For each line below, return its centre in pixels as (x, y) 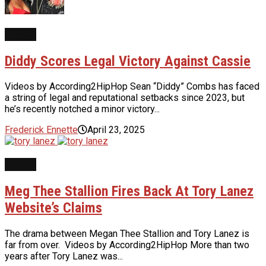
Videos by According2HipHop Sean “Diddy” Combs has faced (132, 87)
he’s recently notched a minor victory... (82, 109)
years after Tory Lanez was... (64, 256)
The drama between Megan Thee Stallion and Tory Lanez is (127, 233)
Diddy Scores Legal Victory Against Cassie (128, 61)
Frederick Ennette (41, 130)
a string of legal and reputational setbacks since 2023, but (125, 98)
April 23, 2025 (116, 130)
